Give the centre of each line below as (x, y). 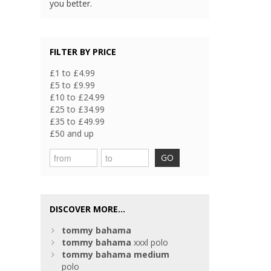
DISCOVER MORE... (88, 209)
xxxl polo (150, 243)
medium (152, 255)
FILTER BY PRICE (83, 52)
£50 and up (72, 134)
